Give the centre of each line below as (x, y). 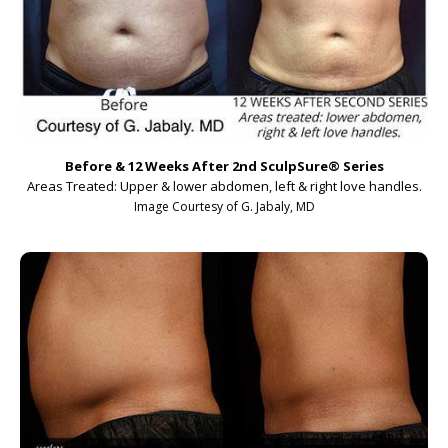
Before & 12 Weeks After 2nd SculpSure (196, 165)
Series (361, 165)
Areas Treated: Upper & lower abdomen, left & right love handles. (224, 185)
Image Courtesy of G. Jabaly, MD (224, 206)
